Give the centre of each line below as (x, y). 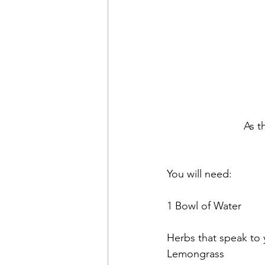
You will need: (199, 174)
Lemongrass (195, 254)
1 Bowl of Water (204, 206)
